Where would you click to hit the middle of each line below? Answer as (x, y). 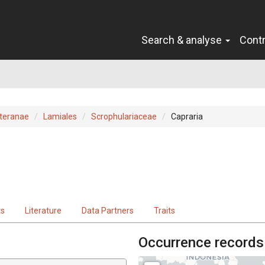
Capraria (187, 116)
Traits (164, 210)
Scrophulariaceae (124, 116)
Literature (43, 210)
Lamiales (60, 116)
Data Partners (108, 210)
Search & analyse (183, 40)
